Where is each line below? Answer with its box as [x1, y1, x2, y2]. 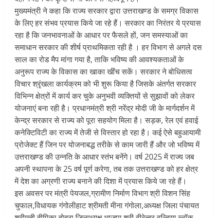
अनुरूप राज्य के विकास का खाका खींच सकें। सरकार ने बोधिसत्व [15, 66, 192, 77]
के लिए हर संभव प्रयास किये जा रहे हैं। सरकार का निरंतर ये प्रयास [15, 18, 201, 29]
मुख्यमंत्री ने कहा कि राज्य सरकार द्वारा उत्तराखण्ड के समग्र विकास [15, 5, 199, 17]
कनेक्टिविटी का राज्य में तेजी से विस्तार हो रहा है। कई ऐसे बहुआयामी [15, 127, 201, 138]
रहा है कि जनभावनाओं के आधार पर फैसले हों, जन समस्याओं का [15, 30, 188, 41]
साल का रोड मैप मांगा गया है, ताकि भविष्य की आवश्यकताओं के [15, 54, 184, 65]
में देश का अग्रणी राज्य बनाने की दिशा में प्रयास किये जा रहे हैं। [15, 176, 187, 187]
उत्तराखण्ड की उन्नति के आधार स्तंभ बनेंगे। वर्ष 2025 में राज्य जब [15, 151, 194, 163]
